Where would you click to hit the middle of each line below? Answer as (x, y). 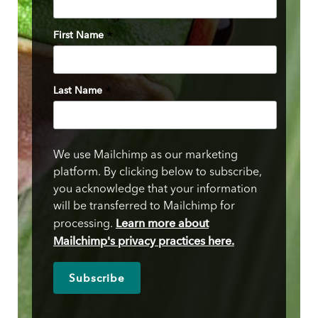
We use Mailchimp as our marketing (145, 156)
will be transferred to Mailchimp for (144, 207)
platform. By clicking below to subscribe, (157, 173)
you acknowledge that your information (155, 190)
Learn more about (162, 224)
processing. (84, 225)
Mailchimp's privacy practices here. (143, 241)
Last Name (79, 90)
